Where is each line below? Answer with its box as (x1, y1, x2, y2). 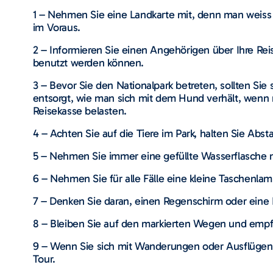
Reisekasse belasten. (32, 104, 127, 118)
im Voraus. (32, 20, 80, 34)
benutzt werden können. (32, 55, 144, 69)
